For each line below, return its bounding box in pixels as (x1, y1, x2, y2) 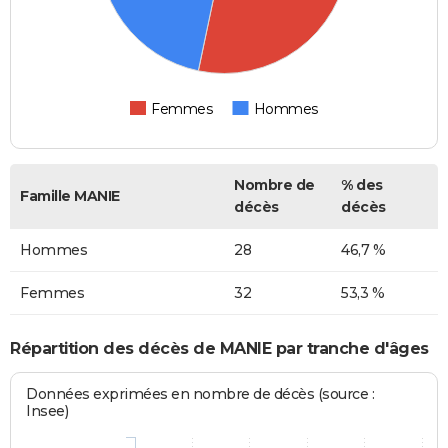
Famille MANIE (20, 187, 120, 206)
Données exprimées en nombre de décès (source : (26, 385, 375, 404)
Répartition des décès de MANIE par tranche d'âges (10, 338, 429, 358)
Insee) (26, 402, 69, 421)
